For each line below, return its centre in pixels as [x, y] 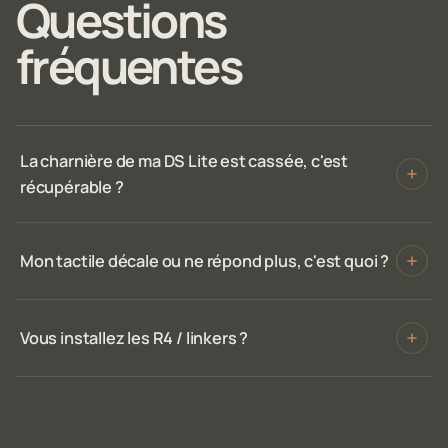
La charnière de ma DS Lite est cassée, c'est [184, 161]
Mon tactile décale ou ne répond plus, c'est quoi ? [204, 261]
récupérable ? [72, 187]
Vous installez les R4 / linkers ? [134, 338]
